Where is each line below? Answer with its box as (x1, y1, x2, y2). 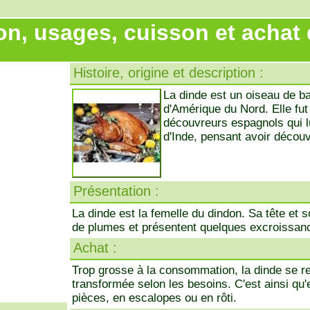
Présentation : (73, 183, 159, 199)
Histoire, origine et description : (73, 65, 264, 80)
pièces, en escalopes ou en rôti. (72, 291, 237, 304)
